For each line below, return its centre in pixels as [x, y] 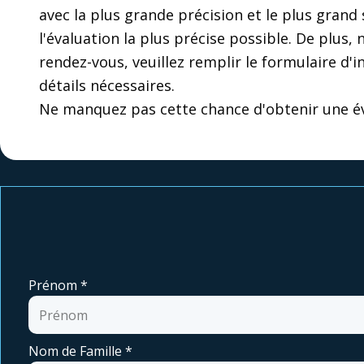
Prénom [53, 286]
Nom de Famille [75, 351]
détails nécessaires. [107, 86]
